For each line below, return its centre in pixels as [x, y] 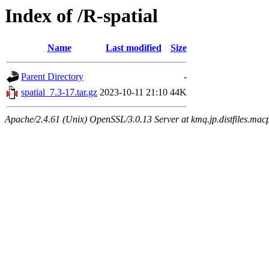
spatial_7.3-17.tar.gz [59, 92]
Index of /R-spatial [81, 16]
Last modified [134, 48]
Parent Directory [52, 77]
